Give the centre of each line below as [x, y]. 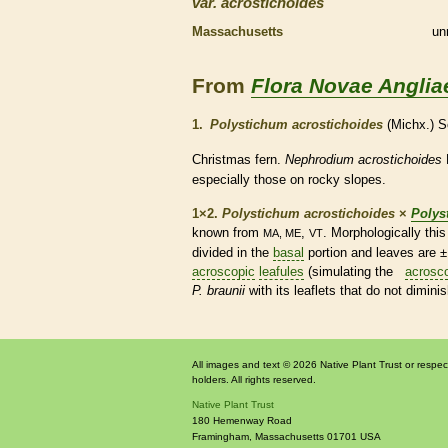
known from [227, 232]
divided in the [232, 252]
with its [269, 290]
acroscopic [223, 271]
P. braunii [218, 290]
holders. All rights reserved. [254, 379]
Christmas [223, 159]
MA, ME [282, 232]
